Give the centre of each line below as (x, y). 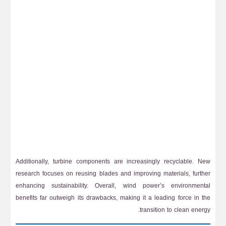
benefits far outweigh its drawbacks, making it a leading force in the (113, 198)
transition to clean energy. (175, 210)
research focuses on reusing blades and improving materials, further (113, 174)
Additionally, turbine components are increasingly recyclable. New (113, 161)
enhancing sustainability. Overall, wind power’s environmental (113, 186)
